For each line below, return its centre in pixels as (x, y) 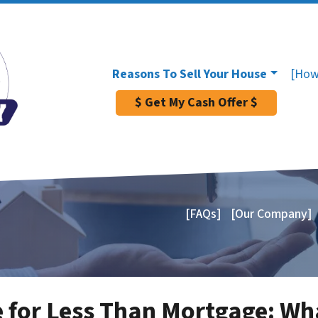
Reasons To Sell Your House (190, 74)
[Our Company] (272, 214)
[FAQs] (203, 214)
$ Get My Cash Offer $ (196, 103)
